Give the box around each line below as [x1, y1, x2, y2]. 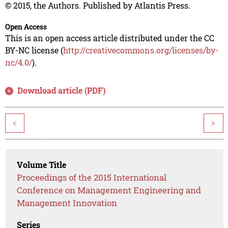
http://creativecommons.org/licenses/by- [63, 45, 218, 56]
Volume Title [17, 159, 67, 170]
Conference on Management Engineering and [17, 184, 202, 196]
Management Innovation [17, 197, 118, 209]
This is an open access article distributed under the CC [5, 33, 214, 44]
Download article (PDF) [17, 85, 106, 96]
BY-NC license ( [5, 45, 63, 56]
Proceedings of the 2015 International [17, 172, 167, 184]
